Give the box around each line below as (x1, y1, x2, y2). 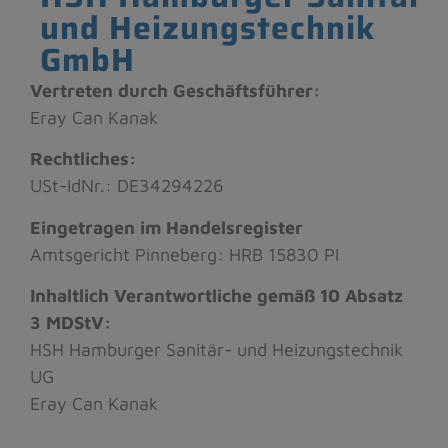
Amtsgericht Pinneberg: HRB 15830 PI (30, 243, 339, 265)
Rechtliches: (30, 148, 136, 170)
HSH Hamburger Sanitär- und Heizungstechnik (30, 338, 403, 360)
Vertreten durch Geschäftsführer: (30, 79, 320, 101)
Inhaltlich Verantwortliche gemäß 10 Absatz (30, 284, 403, 306)
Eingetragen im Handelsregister (30, 216, 303, 238)
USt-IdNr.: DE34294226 (30, 175, 224, 197)
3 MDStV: (30, 311, 111, 333)
